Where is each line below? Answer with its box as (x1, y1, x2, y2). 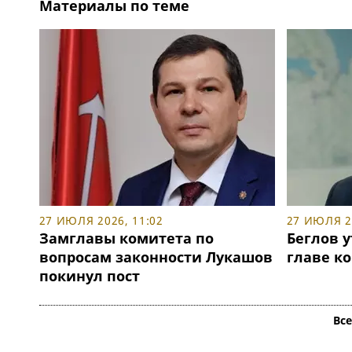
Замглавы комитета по (38, 229, 214, 248)
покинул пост (38, 266, 140, 286)
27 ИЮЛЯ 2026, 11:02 (38, 213, 163, 229)
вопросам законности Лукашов (38, 247, 273, 267)
